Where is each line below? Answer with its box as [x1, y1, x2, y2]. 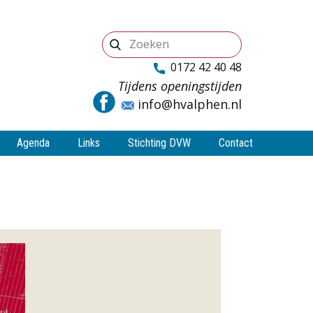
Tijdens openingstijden [118, 77, 242, 94]
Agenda [17, 136, 50, 150]
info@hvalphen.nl [134, 95, 242, 112]
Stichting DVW [128, 136, 191, 150]
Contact [219, 136, 253, 150]
